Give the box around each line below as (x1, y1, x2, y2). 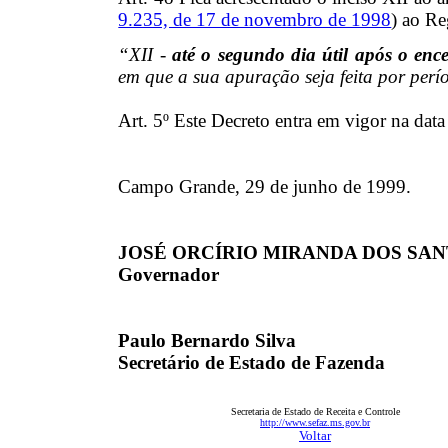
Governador (118, 263, 220, 285)
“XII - (118, 43, 172, 65)
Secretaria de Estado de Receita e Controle (230, 405, 400, 417)
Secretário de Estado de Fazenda (118, 351, 386, 373)
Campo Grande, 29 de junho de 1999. (118, 175, 412, 197)
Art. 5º (118, 109, 175, 131)
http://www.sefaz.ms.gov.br (260, 416, 370, 428)
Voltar (299, 427, 331, 443)
